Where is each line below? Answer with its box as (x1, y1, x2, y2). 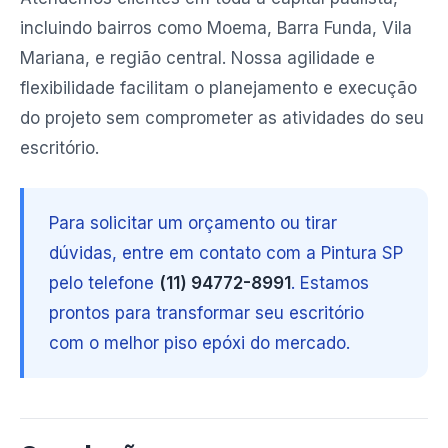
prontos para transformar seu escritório (49, 303, 364, 323)
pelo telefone (49, 273, 159, 293)
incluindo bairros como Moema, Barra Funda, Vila (20, 18, 412, 38)
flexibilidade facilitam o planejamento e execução (20, 78, 417, 98)
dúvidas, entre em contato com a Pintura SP (49, 243, 403, 263)
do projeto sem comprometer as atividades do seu (20, 108, 424, 128)
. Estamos (291, 273, 369, 293)
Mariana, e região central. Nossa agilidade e (20, 48, 375, 68)
